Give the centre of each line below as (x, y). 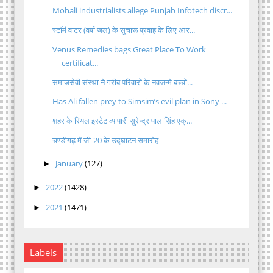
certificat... (80, 62)
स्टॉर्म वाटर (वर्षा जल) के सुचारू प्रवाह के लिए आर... (124, 30)
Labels (43, 252)
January (69, 164)
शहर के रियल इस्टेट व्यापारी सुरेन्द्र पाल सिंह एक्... (122, 121)
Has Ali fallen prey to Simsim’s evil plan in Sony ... (140, 101)
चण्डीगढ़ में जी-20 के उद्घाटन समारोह (106, 140)
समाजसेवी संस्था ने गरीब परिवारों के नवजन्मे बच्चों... (123, 82)
